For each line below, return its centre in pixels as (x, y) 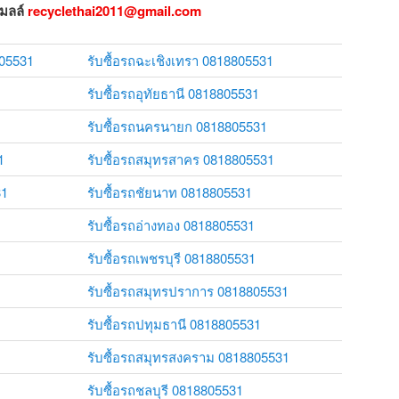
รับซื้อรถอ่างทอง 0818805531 (171, 224)
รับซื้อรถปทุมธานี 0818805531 (174, 323)
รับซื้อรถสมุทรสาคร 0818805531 (181, 159)
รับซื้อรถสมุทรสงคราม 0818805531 (188, 356)
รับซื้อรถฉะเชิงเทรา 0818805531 (180, 60)
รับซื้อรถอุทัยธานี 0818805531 (173, 93)
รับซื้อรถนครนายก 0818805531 (177, 126)
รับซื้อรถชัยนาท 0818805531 (170, 191)
